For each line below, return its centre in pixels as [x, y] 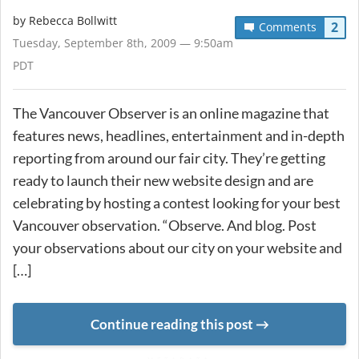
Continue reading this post [171, 324]
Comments [287, 26]
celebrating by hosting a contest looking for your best [177, 202]
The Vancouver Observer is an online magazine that [171, 113]
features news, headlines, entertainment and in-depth [179, 135]
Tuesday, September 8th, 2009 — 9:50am [123, 42]
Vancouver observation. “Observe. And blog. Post [165, 225]
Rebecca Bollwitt [73, 20]
